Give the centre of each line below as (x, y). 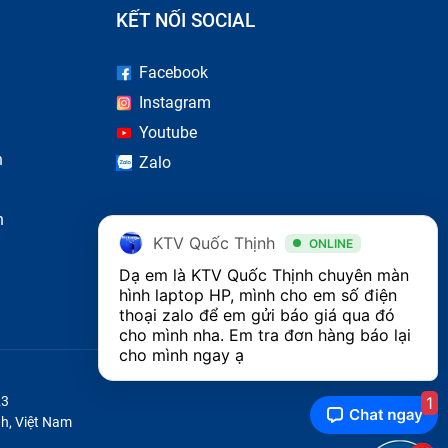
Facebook (174, 73)
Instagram (175, 103)
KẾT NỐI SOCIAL (186, 21)
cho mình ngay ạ (181, 355)
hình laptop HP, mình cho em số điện (258, 295)
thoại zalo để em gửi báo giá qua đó (257, 315)
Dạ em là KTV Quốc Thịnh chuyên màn (264, 275)
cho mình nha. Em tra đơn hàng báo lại (265, 335)
